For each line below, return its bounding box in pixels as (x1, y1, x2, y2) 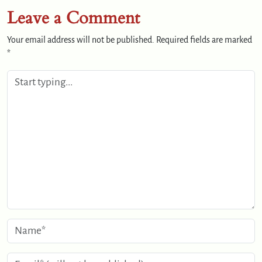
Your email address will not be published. (7, 35, 154, 44)
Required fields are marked (156, 35, 252, 44)
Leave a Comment (7, 6, 140, 29)
